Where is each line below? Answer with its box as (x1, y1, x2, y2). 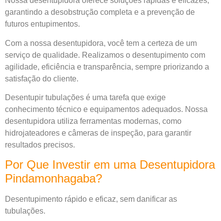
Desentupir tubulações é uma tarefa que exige (5, 93, 166, 102)
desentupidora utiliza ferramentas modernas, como (5, 116, 182, 125)
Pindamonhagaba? (5, 172, 102, 185)
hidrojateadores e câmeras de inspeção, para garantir (5, 128, 191, 137)
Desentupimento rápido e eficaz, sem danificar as (5, 195, 177, 204)
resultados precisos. (5, 140, 75, 149)
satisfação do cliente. (5, 74, 78, 83)
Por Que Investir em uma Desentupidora (5, 158, 215, 172)
